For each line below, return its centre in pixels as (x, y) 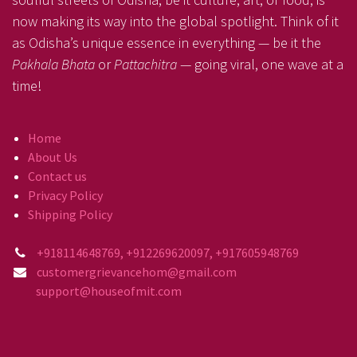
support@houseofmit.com (97, 290)
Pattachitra (147, 64)
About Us (53, 157)
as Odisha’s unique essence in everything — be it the (167, 42)
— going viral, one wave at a (262, 64)
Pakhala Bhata (53, 64)
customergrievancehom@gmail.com (137, 271)
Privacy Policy (65, 195)
